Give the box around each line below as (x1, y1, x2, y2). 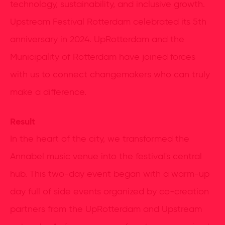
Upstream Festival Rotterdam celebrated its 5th (10, 18, 206, 27)
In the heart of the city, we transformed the (10, 135, 189, 144)
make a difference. (10, 88, 86, 97)
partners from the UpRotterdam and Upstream (10, 205, 202, 214)
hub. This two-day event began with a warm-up (10, 170, 209, 179)
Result (10, 118, 35, 127)
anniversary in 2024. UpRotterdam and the (10, 35, 184, 44)
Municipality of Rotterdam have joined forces (10, 53, 195, 62)
